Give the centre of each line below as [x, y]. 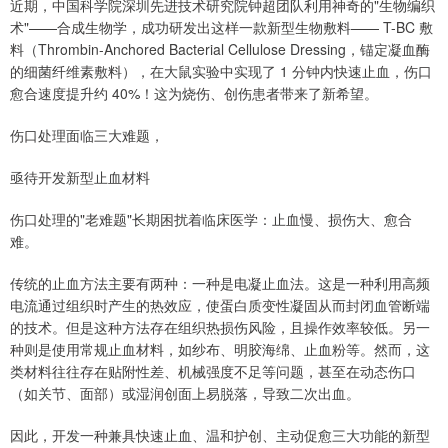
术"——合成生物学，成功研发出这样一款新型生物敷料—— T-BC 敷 [221, 27]
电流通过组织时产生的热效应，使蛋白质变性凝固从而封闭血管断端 [220, 305]
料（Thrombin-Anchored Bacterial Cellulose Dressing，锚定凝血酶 [220, 49]
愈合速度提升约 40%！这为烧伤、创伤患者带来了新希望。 [194, 93]
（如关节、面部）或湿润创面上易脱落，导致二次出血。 [185, 393]
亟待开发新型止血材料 [80, 177]
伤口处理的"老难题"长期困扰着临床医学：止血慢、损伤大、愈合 [211, 219]
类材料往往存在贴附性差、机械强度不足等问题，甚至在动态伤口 [213, 371]
